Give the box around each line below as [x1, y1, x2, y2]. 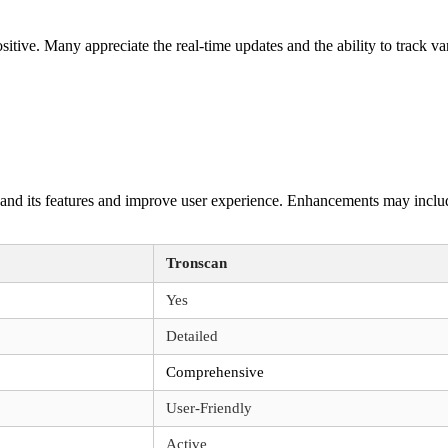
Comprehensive [166, 364, 264, 381]
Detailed [166, 328, 218, 345]
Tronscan [166, 255, 227, 272]
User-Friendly [166, 400, 252, 417]
